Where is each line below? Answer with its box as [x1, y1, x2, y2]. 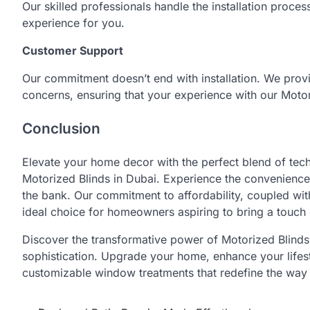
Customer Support [22, 44, 123, 58]
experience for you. [22, 16, 125, 30]
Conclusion [22, 119, 100, 137]
